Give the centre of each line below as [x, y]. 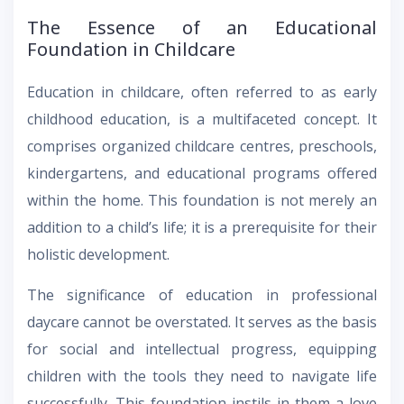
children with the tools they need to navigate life [202, 376]
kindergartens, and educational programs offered [202, 174]
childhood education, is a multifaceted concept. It [202, 119]
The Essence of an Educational [202, 28]
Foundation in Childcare [131, 50]
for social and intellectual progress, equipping [202, 349]
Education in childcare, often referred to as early [202, 92]
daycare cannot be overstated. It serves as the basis [202, 322]
